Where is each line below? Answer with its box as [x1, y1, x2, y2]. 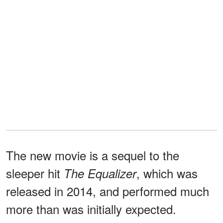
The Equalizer [64, 164, 136, 182]
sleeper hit [6, 164, 64, 182]
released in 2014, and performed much [6, 182, 209, 200]
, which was [136, 164, 198, 182]
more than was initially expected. [6, 200, 176, 218]
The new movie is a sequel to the [6, 146, 179, 164]
